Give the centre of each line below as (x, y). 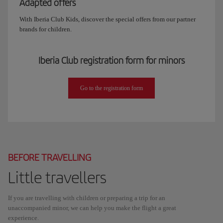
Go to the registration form (111, 88)
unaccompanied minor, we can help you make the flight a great (92, 208)
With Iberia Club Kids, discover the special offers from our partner (108, 19)
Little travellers (57, 177)
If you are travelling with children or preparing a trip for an (87, 198)
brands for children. (46, 29)
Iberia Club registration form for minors (111, 60)
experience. (23, 218)
